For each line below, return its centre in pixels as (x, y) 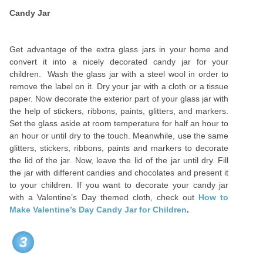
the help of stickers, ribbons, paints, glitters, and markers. (119, 111)
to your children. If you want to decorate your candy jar (119, 185)
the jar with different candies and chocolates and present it (119, 173)
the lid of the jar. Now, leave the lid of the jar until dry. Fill (119, 160)
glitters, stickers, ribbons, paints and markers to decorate (119, 148)
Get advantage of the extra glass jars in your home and (119, 49)
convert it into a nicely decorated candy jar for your (119, 62)
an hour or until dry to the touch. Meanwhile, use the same (119, 136)
